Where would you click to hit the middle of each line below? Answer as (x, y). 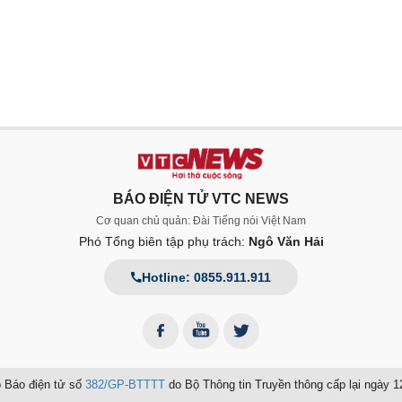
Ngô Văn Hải (286, 241)
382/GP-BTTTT (125, 385)
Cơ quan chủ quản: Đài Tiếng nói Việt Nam (201, 221)
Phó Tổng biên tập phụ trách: (163, 241)
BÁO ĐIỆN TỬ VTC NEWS (201, 199)
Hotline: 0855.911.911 (206, 277)
